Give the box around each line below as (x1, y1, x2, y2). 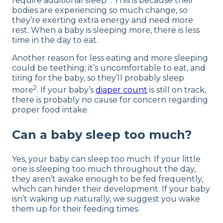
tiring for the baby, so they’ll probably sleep (12, 73, 184, 83)
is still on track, (147, 85, 206, 95)
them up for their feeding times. (12, 204, 139, 214)
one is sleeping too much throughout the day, (12, 164, 196, 174)
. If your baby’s (37, 85, 96, 95)
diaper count (96, 85, 147, 95)
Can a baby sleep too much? (12, 127, 192, 142)
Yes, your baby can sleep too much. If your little (12, 154, 201, 164)
